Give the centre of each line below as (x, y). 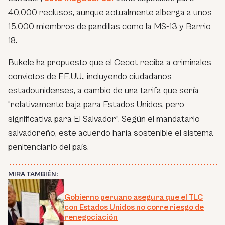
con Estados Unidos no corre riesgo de (134, 207)
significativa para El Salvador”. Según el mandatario (104, 119)
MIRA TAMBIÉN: (33, 174)
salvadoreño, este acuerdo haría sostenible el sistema (111, 133)
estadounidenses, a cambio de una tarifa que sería (103, 90)
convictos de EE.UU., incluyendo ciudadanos (90, 76)
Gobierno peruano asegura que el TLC (134, 197)
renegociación (91, 217)
